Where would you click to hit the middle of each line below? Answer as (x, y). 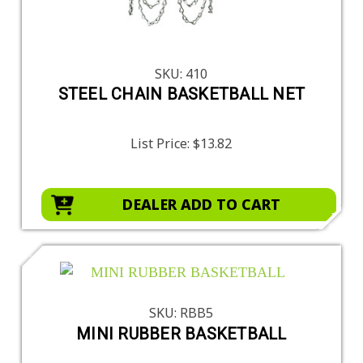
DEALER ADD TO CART (201, 205)
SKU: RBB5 (181, 313)
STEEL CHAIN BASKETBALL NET (181, 94)
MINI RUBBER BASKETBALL (181, 334)
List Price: (162, 144)
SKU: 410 (181, 73)
